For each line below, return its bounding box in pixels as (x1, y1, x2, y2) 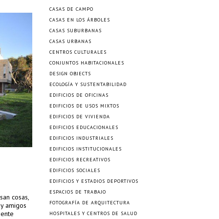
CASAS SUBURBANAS (49, 27, 102, 34)
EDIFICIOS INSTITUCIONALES (49, 146, 122, 152)
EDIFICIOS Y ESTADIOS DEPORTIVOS (49, 178, 138, 184)
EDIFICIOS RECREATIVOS (49, 156, 110, 163)
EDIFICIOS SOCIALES (49, 167, 100, 174)
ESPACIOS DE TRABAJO (49, 189, 106, 195)
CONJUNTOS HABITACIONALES (49, 60, 124, 66)
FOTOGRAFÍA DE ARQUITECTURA (49, 199, 130, 206)
